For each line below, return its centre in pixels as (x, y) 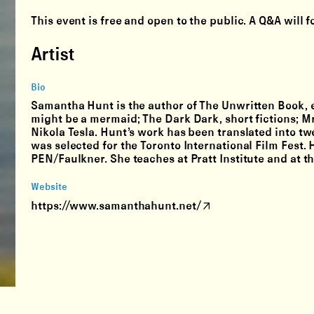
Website (49, 187)
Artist (53, 55)
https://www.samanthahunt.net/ (116, 206)
